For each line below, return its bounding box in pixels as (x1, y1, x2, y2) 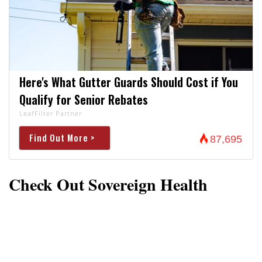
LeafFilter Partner (19, 108, 82, 118)
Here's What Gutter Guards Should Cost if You (19, 73, 238, 91)
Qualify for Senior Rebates (19, 90, 148, 108)
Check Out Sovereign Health (9, 172, 208, 196)
